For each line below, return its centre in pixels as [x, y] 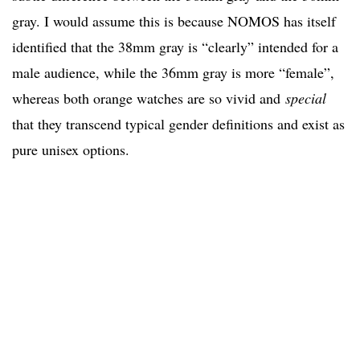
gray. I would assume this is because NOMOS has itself [174, 21]
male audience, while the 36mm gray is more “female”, [173, 73]
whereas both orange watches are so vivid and [149, 98]
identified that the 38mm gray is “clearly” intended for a [175, 47]
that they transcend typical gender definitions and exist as [178, 124]
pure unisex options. [71, 150]
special [306, 98]
